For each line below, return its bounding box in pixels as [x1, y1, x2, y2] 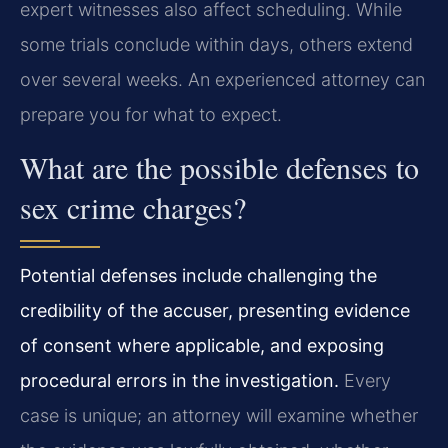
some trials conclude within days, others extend [20, 34, 413, 56]
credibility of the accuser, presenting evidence [20, 299, 410, 321]
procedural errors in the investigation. [20, 369, 339, 391]
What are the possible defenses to [20, 146, 419, 187]
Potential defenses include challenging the [20, 264, 377, 286]
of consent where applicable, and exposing [20, 334, 384, 356]
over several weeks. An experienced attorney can [20, 69, 425, 91]
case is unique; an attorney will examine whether [20, 404, 418, 426]
